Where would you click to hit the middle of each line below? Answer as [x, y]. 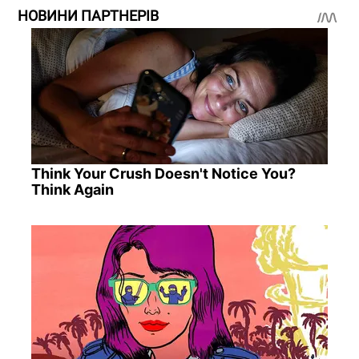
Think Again [72, 189]
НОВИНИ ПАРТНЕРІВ [88, 15]
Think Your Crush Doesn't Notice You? [163, 173]
